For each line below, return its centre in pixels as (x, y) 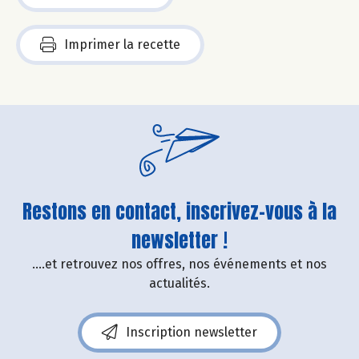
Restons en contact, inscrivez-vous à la (179, 211)
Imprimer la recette (122, 44)
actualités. (179, 283)
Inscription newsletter (192, 332)
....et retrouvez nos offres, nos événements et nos (179, 264)
